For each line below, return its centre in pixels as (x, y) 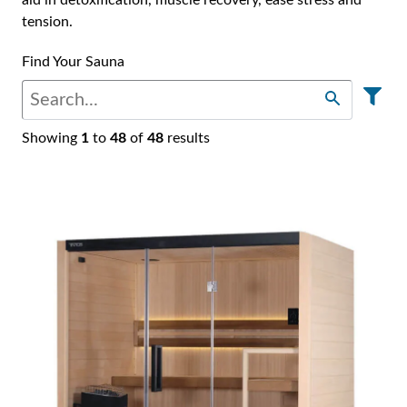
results (187, 111)
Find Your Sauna (73, 35)
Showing (51, 111)
